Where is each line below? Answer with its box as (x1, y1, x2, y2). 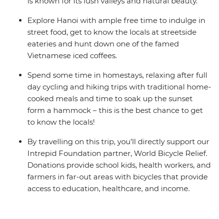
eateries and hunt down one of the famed (27, 39, 179, 49)
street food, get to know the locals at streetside (27, 27, 197, 37)
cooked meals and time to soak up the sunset (27, 94, 193, 104)
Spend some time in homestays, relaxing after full (27, 70, 207, 80)
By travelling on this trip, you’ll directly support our (27, 137, 209, 147)
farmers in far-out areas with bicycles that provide (27, 172, 208, 182)
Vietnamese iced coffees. (27, 51, 117, 61)
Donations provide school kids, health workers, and (27, 160, 211, 170)
